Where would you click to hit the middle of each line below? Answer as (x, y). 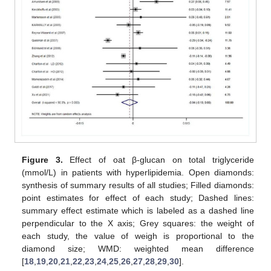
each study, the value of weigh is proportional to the (138, 236)
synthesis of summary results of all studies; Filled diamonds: (138, 185)
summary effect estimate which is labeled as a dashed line (138, 210)
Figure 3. (42, 159)
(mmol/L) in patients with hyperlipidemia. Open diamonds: (138, 172)
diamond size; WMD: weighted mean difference (138, 248)
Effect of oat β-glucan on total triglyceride (158, 159)
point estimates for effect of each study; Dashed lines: (138, 198)
